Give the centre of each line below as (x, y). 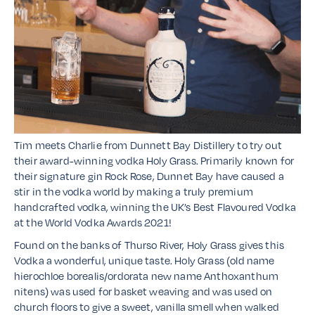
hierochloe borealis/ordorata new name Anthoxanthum (147, 276)
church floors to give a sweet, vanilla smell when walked (147, 307)
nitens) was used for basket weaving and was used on (143, 291)
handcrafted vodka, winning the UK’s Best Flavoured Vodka (155, 207)
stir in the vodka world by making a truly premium (134, 191)
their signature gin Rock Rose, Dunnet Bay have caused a (149, 176)
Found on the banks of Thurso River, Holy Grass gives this (149, 245)
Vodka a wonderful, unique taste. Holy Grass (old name (144, 260)
